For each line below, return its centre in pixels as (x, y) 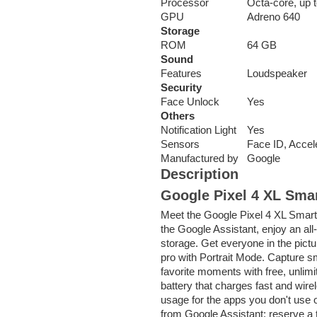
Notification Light (198, 129)
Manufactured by (200, 158)
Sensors (180, 144)
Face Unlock (190, 101)
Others (178, 115)
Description (200, 174)
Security (181, 87)
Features (181, 73)
